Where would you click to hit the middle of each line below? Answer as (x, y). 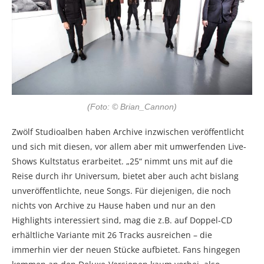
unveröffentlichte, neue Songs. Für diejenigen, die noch (121, 190)
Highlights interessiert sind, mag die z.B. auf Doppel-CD (122, 220)
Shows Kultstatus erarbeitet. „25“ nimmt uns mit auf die (122, 161)
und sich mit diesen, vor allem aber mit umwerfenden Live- (129, 146)
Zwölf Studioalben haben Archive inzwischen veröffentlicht (128, 131)
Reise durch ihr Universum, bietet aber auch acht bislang (125, 176)
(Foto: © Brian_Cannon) (132, 106)
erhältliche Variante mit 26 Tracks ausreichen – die (112, 235)
